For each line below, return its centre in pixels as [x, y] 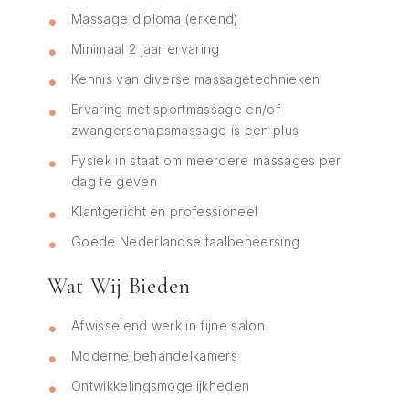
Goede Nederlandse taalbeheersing [186, 241]
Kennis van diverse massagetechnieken [196, 79]
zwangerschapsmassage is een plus [185, 130]
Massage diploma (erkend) [155, 19]
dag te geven [114, 181]
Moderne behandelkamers [155, 356]
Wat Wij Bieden [120, 286]
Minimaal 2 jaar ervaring [146, 49]
